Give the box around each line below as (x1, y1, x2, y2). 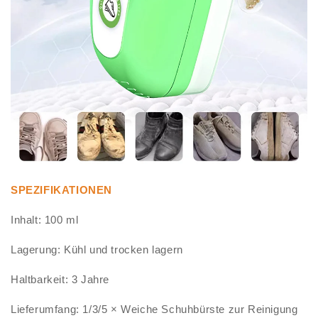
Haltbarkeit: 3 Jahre (11, 273, 109, 286)
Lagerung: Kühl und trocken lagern (11, 243, 183, 256)
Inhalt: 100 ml (11, 214, 79, 226)
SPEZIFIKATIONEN (11, 184, 112, 197)
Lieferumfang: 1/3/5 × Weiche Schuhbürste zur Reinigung (11, 303, 298, 316)
